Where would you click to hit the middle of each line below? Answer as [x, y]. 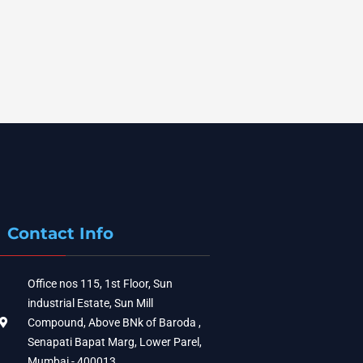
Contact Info [60, 233]
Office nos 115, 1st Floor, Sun [100, 283]
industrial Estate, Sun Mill [90, 303]
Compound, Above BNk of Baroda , [114, 322]
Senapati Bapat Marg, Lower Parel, [114, 342]
